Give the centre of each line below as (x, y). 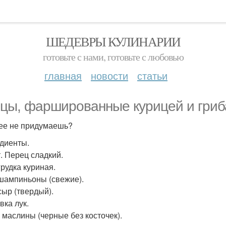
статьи (152, 75)
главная (63, 75)
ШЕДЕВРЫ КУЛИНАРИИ (113, 41)
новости (109, 75)
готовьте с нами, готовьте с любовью (113, 57)
